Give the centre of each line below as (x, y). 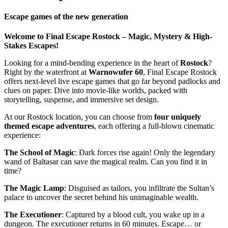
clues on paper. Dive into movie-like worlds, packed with (96, 91)
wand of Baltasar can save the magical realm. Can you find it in (106, 162)
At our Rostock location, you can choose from (79, 117)
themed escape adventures (49, 126)
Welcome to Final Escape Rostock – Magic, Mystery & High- (108, 37)
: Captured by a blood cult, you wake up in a (133, 215)
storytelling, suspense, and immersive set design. (81, 100)
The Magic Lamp (34, 188)
